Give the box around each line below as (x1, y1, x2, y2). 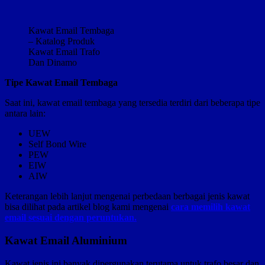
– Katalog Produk (28, 36, 95, 47)
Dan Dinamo (28, 57, 77, 68)
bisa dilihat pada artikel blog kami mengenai (5, 202, 171, 212)
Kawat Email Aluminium (5, 234, 127, 247)
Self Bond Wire (28, 139, 86, 150)
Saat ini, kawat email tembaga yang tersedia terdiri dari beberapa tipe (5, 98, 260, 108)
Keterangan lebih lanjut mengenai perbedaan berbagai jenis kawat (5, 191, 250, 202)
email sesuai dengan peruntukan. (5, 212, 137, 223)
